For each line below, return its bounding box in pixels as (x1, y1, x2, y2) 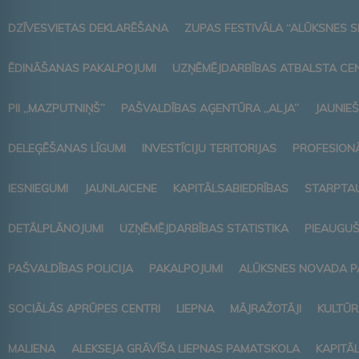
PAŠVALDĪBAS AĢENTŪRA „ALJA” (121, 100, 299, 115)
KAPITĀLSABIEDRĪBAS (173, 180, 288, 196)
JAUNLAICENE (84, 180, 157, 196)
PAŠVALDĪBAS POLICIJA (8, 260, 133, 276)
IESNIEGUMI (8, 180, 68, 196)
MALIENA (8, 341, 55, 356)
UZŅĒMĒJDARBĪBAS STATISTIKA (119, 220, 288, 236)
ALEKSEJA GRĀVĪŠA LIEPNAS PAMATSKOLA (71, 341, 300, 356)
